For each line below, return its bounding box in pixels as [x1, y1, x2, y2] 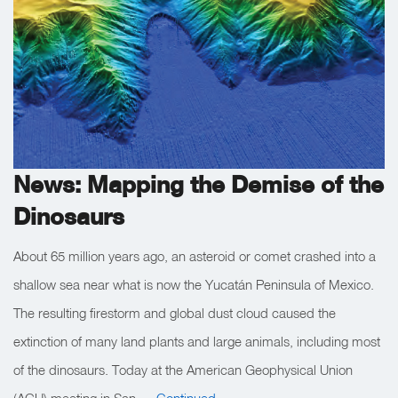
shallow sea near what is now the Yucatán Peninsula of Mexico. [13, 275, 374, 292]
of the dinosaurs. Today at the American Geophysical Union [13, 361, 353, 378]
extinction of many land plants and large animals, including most [13, 332, 380, 349]
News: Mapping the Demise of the [13, 170, 384, 198]
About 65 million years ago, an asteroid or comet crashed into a [13, 247, 376, 264]
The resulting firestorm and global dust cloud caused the [13, 304, 336, 321]
